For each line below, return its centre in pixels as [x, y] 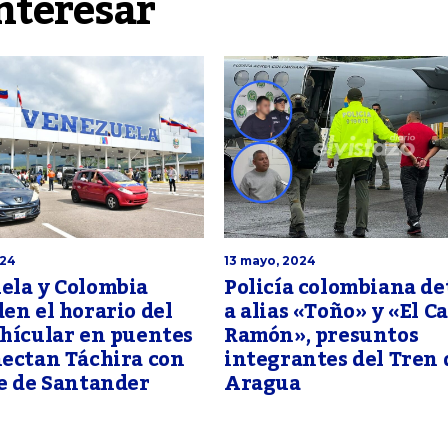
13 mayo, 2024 [270, 260]
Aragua [262, 383]
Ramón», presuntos [321, 335]
